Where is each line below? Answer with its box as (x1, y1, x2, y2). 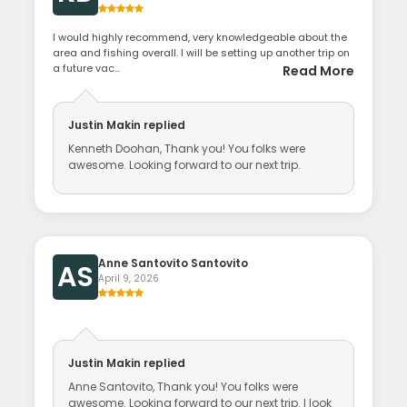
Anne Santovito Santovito (98, 255, 249, 272)
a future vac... (53, 61, 121, 76)
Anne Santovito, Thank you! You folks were (68, 379, 299, 395)
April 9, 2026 (98, 272, 160, 286)
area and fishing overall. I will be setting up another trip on (53, 45, 351, 61)
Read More (282, 62, 354, 81)
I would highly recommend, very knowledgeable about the (53, 30, 348, 45)
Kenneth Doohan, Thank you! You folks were (68, 141, 306, 157)
